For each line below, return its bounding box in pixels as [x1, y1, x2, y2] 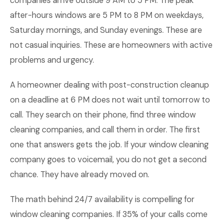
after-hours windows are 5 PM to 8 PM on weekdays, [10, 10, 204, 20]
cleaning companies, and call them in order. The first [10, 124, 200, 135]
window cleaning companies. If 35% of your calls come [10, 209, 208, 220]
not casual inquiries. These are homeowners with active [10, 40, 213, 50]
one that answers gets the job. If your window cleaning [10, 139, 209, 150]
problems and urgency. [10, 55, 94, 65]
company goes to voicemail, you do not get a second [10, 154, 207, 165]
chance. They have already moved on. [10, 169, 149, 180]
